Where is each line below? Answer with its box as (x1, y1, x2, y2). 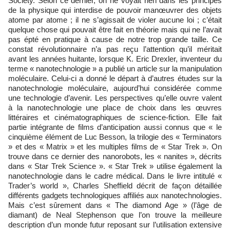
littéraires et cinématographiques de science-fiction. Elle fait (8, 113, 222, 122)
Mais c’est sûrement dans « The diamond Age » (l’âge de (8, 201, 222, 209)
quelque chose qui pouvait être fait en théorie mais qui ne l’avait (8, 25, 222, 34)
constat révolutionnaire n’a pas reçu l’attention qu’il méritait (8, 45, 222, 53)
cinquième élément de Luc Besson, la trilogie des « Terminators (8, 132, 222, 141)
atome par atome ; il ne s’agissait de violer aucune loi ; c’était (8, 15, 222, 24)
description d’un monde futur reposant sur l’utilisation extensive (8, 220, 222, 229)
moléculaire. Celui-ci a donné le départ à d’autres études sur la (8, 74, 222, 83)
